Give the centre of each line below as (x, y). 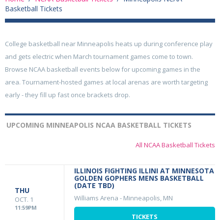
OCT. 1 (24, 199)
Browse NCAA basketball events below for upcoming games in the (103, 69)
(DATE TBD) (94, 185)
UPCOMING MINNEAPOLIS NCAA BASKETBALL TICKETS (99, 125)
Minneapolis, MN (148, 198)
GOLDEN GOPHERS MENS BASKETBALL (139, 178)
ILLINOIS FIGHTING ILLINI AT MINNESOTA (144, 171)
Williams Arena (96, 198)
